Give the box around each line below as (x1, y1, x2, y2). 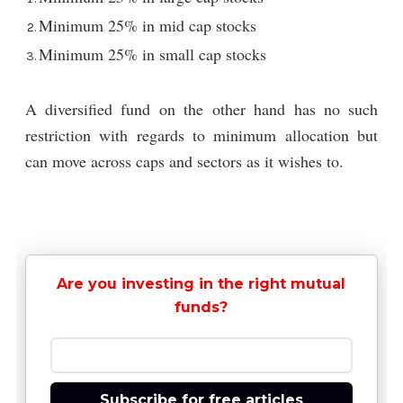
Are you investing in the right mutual (57, 275, 346, 293)
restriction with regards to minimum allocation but (24, 123, 379, 146)
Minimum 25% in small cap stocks (38, 42, 266, 65)
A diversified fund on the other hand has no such (24, 97, 379, 120)
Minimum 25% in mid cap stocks (38, 13, 256, 36)
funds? (175, 299, 228, 317)
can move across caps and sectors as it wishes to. (24, 149, 344, 172)
